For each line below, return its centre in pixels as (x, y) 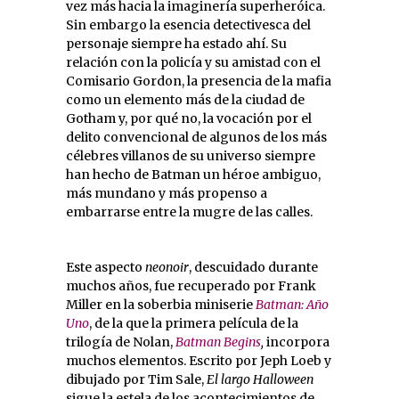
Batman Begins (218, 342)
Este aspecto (106, 268)
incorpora (297, 342)
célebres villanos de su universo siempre (191, 156)
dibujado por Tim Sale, (136, 380)
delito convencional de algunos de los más (196, 138)
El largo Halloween (260, 380)
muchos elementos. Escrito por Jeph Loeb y (199, 361)
